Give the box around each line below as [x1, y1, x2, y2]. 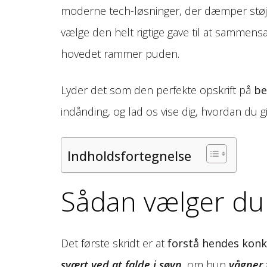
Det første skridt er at [61, 235, 167, 250]
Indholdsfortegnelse [67, 147, 191, 164]
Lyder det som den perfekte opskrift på [61, 82, 254, 97]
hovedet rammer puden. [61, 46, 179, 61]
